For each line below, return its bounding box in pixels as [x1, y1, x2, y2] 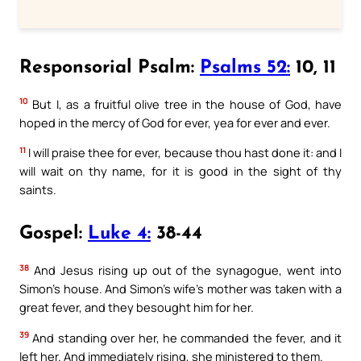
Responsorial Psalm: [19, 58, 200, 77]
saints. [19, 181, 56, 198]
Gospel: [19, 224, 88, 243]
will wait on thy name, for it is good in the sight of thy [19, 163, 342, 180]
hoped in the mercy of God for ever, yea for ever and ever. [19, 114, 330, 131]
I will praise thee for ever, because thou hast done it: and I [26, 144, 342, 161]
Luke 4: [88, 224, 151, 243]
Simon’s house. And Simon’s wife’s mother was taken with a [19, 280, 342, 297]
